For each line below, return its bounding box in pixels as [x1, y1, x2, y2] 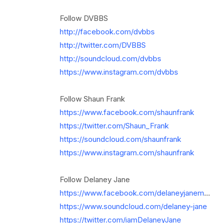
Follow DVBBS [59, 13, 108, 23]
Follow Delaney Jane [59, 175, 130, 184]
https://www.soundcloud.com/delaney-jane [59, 202, 207, 211]
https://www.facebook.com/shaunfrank [59, 108, 194, 117]
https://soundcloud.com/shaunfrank [59, 134, 181, 144]
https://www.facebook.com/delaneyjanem [59, 188, 204, 198]
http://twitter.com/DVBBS [59, 40, 146, 50]
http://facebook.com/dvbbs [59, 27, 155, 36]
